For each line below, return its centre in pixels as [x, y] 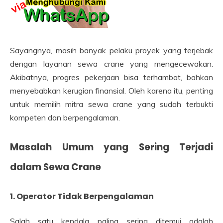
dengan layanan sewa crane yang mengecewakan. [111, 63]
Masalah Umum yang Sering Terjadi [111, 147]
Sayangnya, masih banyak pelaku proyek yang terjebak [111, 50]
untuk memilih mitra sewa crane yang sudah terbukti [111, 104]
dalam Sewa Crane [56, 167]
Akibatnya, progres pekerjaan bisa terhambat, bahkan [111, 77]
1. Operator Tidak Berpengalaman [82, 196]
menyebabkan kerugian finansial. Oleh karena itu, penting [111, 90]
